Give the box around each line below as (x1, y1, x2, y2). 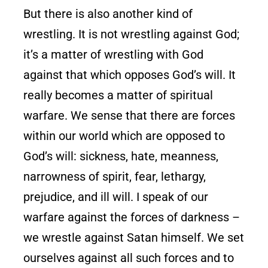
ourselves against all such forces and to (23, 250, 234, 265)
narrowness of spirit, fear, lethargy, (23, 169, 206, 184)
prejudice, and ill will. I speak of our (23, 189, 209, 204)
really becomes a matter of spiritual (23, 87, 214, 102)
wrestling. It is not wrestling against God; (23, 26, 240, 41)
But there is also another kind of (23, 6, 193, 21)
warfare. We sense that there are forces (23, 108, 236, 123)
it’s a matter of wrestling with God (23, 47, 204, 62)
